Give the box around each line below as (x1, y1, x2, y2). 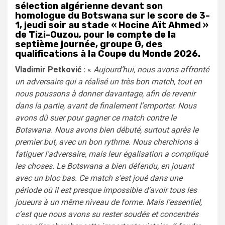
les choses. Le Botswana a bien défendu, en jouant (15, 161, 194, 171)
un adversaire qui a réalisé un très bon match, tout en (15, 76, 202, 86)
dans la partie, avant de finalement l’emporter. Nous (15, 100, 196, 110)
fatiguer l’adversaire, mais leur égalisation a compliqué (15, 149, 208, 159)
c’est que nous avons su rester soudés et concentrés (15, 209, 198, 219)
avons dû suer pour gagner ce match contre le (15, 113, 176, 123)
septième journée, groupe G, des (15, 38, 163, 50)
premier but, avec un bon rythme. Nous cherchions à (15, 137, 198, 147)
